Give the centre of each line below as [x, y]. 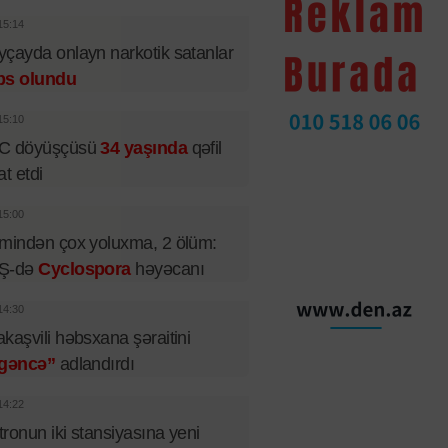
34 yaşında [144, 148]
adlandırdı [95, 364]
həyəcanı [167, 269]
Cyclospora [84, 269]
